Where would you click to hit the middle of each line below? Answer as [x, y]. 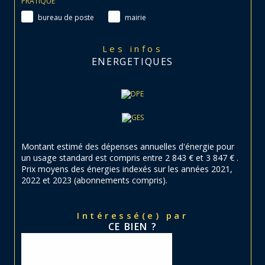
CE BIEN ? [132, 227]
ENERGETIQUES [132, 62]
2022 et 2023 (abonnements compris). [94, 180]
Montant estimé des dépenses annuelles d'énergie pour [128, 147]
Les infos [136, 49]
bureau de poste [66, 17]
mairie [135, 17]
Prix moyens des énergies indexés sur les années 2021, [127, 169]
